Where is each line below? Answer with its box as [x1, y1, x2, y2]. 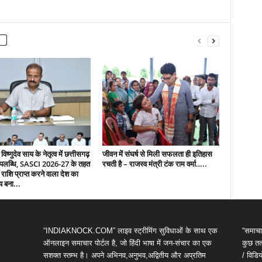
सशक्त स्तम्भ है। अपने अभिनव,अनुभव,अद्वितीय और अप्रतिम [43, 251, 206, 260]
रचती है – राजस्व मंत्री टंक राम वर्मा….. [102, 158, 207, 169]
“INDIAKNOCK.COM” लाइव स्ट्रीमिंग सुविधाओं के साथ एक [43, 226, 218, 235]
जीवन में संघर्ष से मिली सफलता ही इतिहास [102, 149, 212, 159]
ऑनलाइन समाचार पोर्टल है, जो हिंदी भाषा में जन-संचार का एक [43, 239, 212, 247]
